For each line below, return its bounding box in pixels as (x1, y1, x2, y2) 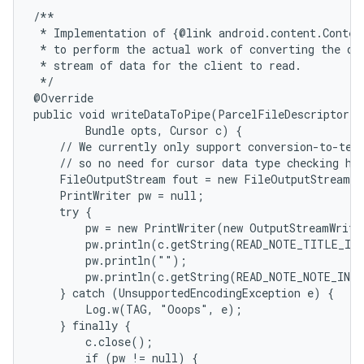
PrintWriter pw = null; (33, 188, 204, 203)
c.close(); (33, 334, 153, 349)
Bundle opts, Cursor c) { (33, 123, 242, 138)
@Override (33, 90, 93, 106)
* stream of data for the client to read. (33, 58, 301, 73)
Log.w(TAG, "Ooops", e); (33, 301, 242, 317)
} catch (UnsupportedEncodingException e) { (33, 285, 334, 301)
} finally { (33, 318, 131, 333)
